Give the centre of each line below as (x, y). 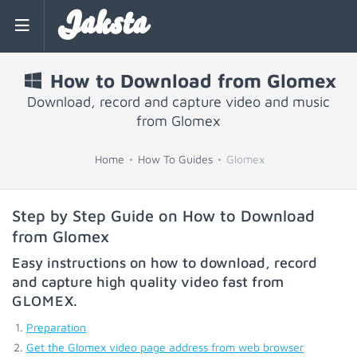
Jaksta (102, 25)
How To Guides (175, 159)
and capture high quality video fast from (148, 282)
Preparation (56, 327)
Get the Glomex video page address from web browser (165, 347)
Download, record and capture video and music (178, 102)
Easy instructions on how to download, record (165, 263)
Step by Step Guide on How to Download (163, 216)
